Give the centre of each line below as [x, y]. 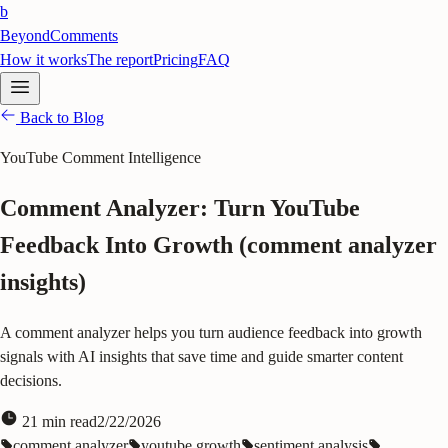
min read [67, 421]
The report [120, 59]
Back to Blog [60, 117]
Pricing [175, 59]
